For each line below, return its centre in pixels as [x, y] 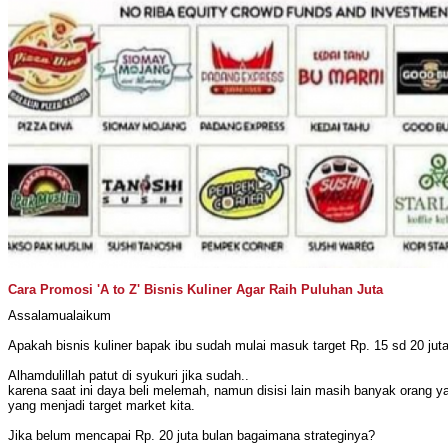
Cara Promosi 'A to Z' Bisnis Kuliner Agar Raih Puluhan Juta [195, 290]
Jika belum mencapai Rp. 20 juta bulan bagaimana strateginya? [191, 435]
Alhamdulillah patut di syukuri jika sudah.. [128, 375]
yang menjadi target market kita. [101, 405]
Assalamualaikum [59, 315]
